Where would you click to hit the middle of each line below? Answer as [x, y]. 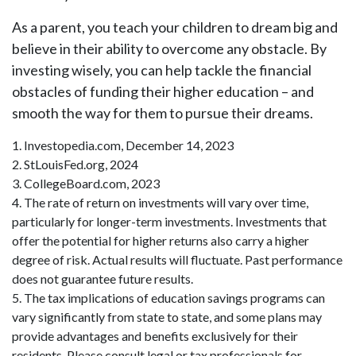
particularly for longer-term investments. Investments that [169, 221]
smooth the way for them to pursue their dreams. [163, 113]
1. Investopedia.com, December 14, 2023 [123, 145]
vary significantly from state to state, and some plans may [167, 317]
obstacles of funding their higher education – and [163, 91]
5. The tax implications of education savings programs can [168, 298]
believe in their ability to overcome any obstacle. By [169, 48]
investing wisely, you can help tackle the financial [162, 70]
